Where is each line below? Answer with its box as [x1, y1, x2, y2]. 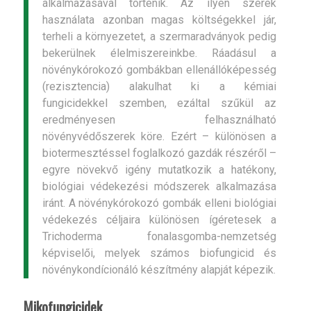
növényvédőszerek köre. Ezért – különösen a [42, 129, 277, 143]
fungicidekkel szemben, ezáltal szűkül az [42, 96, 277, 110]
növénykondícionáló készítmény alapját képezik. [42, 262, 276, 276]
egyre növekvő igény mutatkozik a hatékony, [42, 162, 277, 176]
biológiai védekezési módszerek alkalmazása [42, 179, 277, 193]
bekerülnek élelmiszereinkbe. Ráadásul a [42, 46, 277, 60]
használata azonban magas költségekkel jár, [42, 12, 277, 26]
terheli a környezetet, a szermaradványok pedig [42, 29, 277, 43]
